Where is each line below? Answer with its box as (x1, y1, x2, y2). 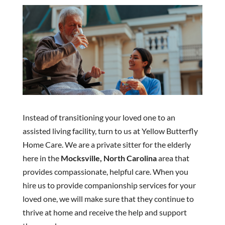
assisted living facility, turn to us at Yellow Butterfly (22, 126, 198, 136)
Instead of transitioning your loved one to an (22, 112, 175, 122)
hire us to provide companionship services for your (22, 180, 196, 190)
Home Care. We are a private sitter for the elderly (22, 139, 191, 149)
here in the (22, 153, 61, 163)
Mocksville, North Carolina (60, 153, 157, 163)
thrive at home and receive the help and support (22, 207, 187, 217)
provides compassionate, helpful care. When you (22, 166, 188, 176)
